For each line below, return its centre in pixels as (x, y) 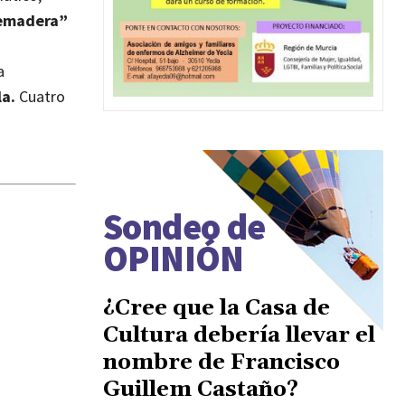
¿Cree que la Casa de (217, 308)
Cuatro (40, 97)
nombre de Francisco (221, 362)
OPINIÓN (174, 258)
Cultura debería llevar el (239, 335)
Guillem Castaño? (201, 389)
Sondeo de (184, 226)
